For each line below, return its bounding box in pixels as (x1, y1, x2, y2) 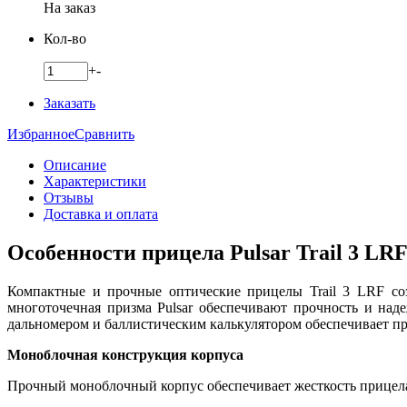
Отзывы (44, 189, 94, 205)
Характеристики (44, 173, 146, 189)
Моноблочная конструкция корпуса (7, 346, 243, 362)
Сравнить (74, 125, 134, 142)
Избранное (7, 125, 74, 142)
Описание (44, 156, 106, 173)
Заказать (44, 94, 95, 111)
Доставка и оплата (44, 205, 158, 222)
